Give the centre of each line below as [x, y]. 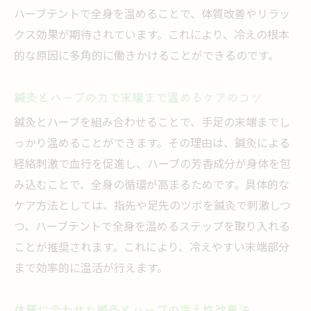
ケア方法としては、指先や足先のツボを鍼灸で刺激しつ [152, 207]
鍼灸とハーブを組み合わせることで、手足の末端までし [152, 123]
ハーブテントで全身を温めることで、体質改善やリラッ [152, 15]
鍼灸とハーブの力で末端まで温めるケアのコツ [138, 97]
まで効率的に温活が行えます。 [91, 269]
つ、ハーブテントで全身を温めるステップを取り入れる [152, 227]
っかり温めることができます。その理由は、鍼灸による [152, 144]
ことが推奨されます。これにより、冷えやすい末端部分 [152, 248]
